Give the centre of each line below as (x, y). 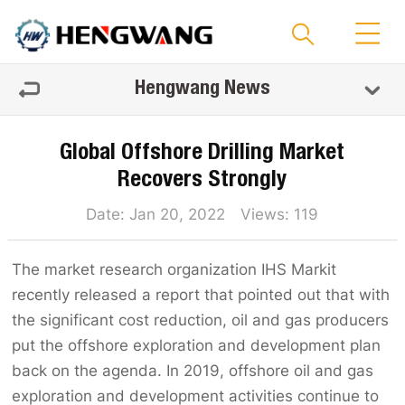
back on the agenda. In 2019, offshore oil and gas (193, 370)
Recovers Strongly (202, 181)
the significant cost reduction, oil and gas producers (201, 320)
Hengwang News (202, 89)
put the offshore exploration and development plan (197, 345)
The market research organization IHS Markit (174, 269)
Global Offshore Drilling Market (202, 154)
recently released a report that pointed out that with (201, 294)
